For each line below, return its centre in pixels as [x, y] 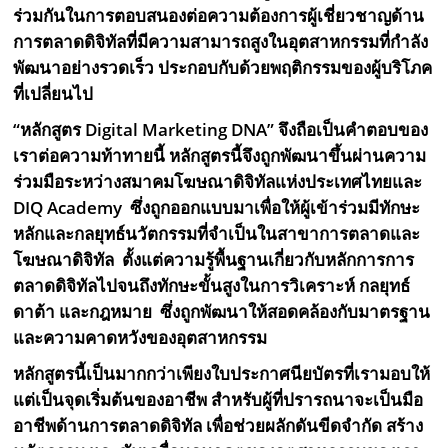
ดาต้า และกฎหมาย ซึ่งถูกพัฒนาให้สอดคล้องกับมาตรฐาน [222, 312]
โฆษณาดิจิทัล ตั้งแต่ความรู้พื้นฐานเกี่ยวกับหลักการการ [214, 260]
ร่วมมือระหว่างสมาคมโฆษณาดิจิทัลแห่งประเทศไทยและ [218, 182]
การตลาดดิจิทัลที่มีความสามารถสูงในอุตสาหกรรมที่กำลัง [221, 42]
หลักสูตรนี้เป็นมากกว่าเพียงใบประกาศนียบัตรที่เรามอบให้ [222, 374]
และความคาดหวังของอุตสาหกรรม [140, 338]
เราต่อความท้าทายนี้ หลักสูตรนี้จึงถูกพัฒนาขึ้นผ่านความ [220, 156]
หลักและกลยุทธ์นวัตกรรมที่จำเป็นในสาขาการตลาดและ [217, 234]
